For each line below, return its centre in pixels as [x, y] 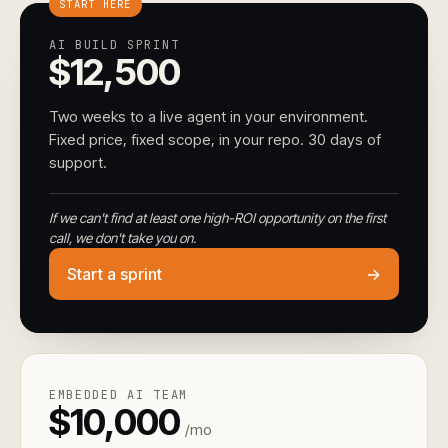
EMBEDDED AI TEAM [118, 394]
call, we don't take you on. [122, 237]
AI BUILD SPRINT [114, 44]
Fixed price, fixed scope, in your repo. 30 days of [215, 139]
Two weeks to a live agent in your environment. [208, 116]
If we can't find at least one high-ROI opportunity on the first [217, 217]
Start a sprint [114, 273]
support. [78, 162]
